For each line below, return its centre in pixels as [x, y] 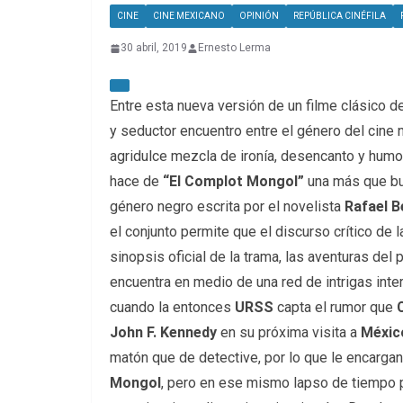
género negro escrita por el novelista [227, 207]
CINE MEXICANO [189, 16]
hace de [136, 182]
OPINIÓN [259, 16]
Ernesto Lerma [234, 48]
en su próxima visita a [289, 333]
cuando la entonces [170, 308]
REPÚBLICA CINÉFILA [340, 16]
